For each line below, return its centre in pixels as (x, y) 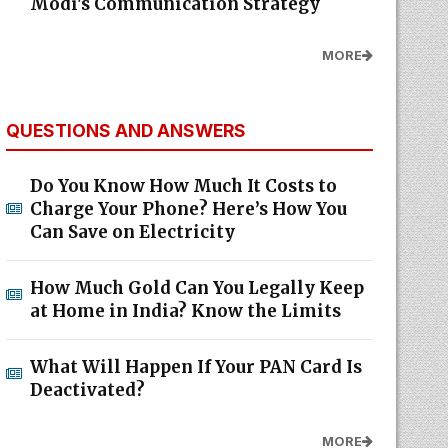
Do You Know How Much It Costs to (183, 186)
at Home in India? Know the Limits (185, 311)
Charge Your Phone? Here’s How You (188, 209)
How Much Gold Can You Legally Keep (196, 288)
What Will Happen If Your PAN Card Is (195, 367)
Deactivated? (87, 390)
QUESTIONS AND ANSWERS (125, 130)
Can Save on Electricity (132, 232)
